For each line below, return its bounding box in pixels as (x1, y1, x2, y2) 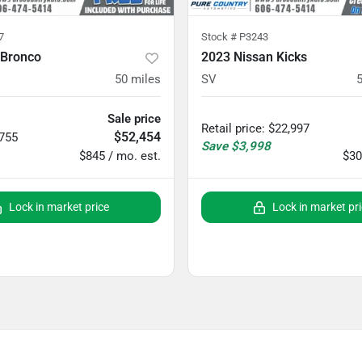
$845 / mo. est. (79, 149, 161, 163)
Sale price (107, 112, 161, 126)
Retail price (201, 121, 262, 136)
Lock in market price (9, 200, 109, 213)
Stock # (201, 31, 239, 43)
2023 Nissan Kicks (201, 49, 307, 65)
